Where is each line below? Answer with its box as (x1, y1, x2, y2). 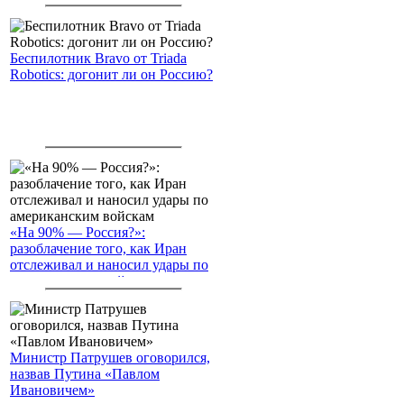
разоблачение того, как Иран (10, 240, 187, 256)
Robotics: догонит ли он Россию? (10, 66, 213, 82)
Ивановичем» (10, 381, 95, 398)
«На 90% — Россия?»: (10, 224, 145, 240)
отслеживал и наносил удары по (10, 256, 208, 272)
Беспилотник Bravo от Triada (10, 50, 187, 66)
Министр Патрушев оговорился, (10, 349, 210, 365)
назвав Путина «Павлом (10, 365, 160, 381)
